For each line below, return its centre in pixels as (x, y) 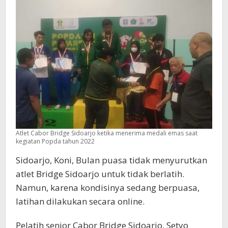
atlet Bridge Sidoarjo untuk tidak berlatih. (100, 174)
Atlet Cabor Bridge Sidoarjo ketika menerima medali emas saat (107, 133)
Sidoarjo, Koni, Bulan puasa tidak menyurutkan (111, 160)
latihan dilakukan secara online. (80, 202)
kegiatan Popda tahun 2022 (55, 141)
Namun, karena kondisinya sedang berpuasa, (108, 188)
